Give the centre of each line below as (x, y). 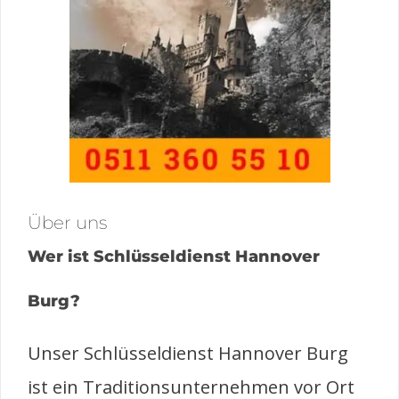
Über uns (67, 222)
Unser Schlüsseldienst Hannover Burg (188, 353)
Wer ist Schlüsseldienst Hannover (174, 256)
